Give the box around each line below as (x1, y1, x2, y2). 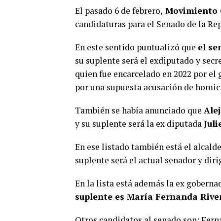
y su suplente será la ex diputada (75, 118, 204, 130)
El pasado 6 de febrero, (75, 5, 163, 17)
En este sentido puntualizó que (75, 41, 198, 53)
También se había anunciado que (75, 105, 204, 116)
